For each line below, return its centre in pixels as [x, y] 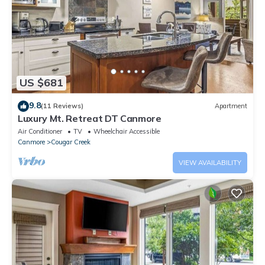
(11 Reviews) [62, 106]
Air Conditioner [40, 131]
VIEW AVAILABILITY [210, 162]
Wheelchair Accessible [127, 131]
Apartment [231, 106]
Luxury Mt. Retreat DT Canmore [90, 118]
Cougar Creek [71, 142]
